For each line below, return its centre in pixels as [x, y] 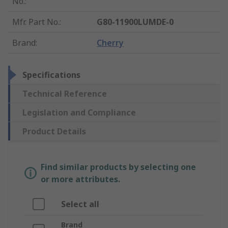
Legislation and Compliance [79, 113]
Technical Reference [65, 94]
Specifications [51, 75]
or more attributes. [80, 179]
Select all [80, 204]
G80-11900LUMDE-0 [135, 22]
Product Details [54, 132]
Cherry [110, 43]
